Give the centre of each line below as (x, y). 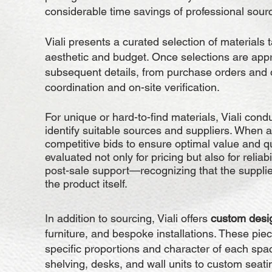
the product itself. (86, 184)
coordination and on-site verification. (132, 87)
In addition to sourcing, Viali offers (128, 218)
